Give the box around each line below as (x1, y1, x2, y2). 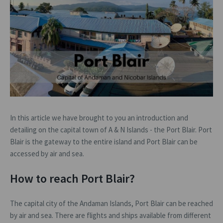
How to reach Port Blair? (10, 171, 135, 187)
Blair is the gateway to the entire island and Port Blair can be (10, 137, 198, 147)
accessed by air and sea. (10, 149, 84, 159)
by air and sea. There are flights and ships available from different (10, 211, 211, 221)
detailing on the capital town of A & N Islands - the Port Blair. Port (10, 125, 212, 135)
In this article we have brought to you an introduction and (10, 113, 188, 123)
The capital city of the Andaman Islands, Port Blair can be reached (10, 199, 213, 209)
